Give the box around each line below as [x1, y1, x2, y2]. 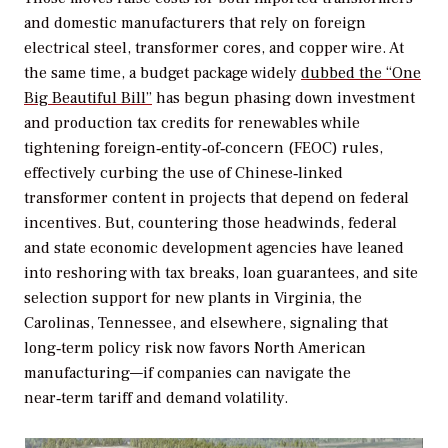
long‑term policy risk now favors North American [24, 338, 366, 359]
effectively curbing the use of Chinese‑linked [24, 163, 343, 184]
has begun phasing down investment [152, 88, 415, 109]
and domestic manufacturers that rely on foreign [24, 13, 366, 34]
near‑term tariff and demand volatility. [24, 388, 288, 409]
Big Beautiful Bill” [24, 88, 152, 109]
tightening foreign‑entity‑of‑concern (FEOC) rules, [24, 138, 383, 159]
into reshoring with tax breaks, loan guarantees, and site [24, 263, 418, 284]
